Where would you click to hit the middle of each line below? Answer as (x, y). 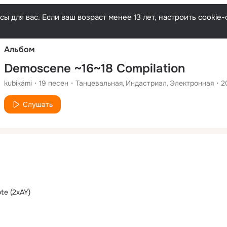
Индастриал (146, 83)
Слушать (38, 104)
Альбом (20, 49)
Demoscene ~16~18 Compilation (94, 68)
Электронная (192, 83)
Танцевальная (99, 83)
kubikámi (18, 83)
